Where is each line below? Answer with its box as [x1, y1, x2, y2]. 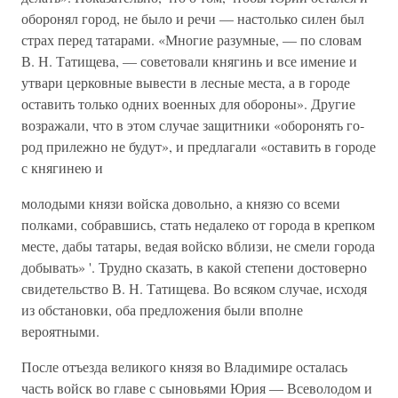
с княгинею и [21, 158, 103, 177]
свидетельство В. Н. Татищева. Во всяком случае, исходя [21, 279, 367, 298]
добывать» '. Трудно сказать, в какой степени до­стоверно [21, 258, 367, 276]
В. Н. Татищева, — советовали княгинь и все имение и [21, 52, 357, 70]
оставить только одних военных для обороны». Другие [21, 94, 355, 113]
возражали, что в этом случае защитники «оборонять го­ [21, 115, 364, 134]
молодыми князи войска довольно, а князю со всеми [21, 194, 340, 212]
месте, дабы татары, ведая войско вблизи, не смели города [21, 236, 375, 255]
